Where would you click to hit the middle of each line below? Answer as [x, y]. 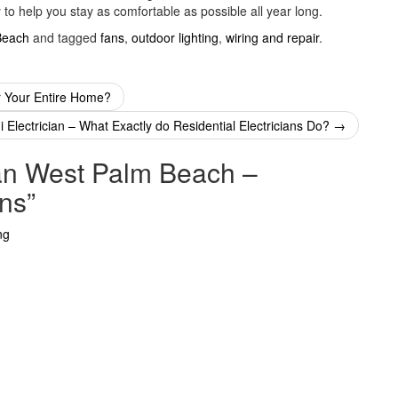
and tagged [65, 38]
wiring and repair [272, 38]
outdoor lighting [175, 38]
